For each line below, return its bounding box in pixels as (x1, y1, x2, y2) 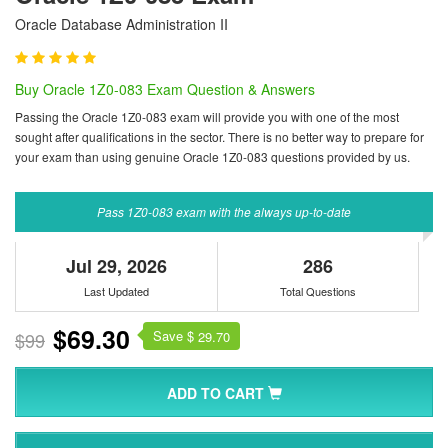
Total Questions (280, 283, 357, 299)
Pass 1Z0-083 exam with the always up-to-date (97, 203, 351, 220)
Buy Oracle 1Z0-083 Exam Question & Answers (15, 79, 315, 99)
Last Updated (83, 283, 149, 299)
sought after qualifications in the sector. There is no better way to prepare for (15, 128, 424, 145)
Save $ (153, 326, 198, 345)
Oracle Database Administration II (15, 14, 228, 34)
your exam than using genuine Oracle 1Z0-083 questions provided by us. (15, 148, 410, 165)
